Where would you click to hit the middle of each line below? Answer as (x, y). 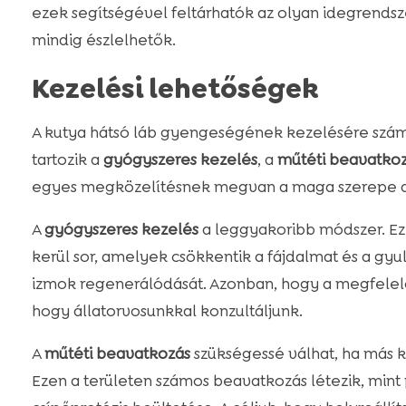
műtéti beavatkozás (117, 354)
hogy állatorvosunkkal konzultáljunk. (167, 311)
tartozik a (67, 160)
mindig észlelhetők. (103, 40)
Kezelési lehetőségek (175, 89)
